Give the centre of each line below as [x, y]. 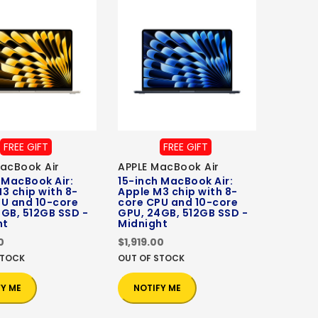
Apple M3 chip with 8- [178, 192]
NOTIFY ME [157, 288]
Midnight [143, 224]
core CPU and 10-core [178, 203]
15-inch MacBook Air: [175, 181]
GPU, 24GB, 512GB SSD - [183, 213]
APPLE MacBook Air [169, 167]
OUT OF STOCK [151, 258]
